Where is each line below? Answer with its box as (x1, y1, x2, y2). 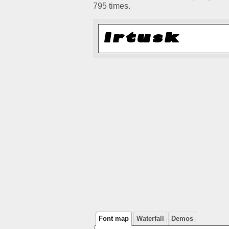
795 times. (93, 2, 130, 11)
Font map (99, 215, 129, 223)
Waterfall (136, 215, 164, 223)
